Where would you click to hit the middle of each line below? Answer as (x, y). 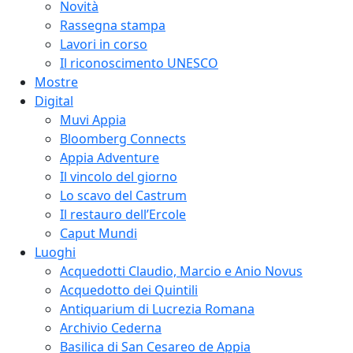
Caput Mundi (98, 233)
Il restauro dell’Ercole (123, 214)
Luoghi (55, 252)
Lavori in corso (104, 44)
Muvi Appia (93, 119)
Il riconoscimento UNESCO (139, 63)
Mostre (56, 82)
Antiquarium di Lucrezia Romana (157, 308)
